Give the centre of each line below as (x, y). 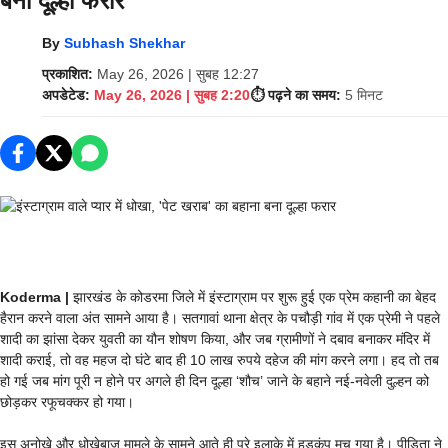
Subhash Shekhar (124, 43)
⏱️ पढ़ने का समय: (295, 95)
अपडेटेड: (66, 95)
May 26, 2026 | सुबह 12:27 (178, 74)
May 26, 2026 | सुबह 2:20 (172, 95)
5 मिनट (364, 95)
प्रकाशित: (67, 74)
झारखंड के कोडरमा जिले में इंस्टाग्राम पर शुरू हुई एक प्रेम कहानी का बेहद (254, 297)
